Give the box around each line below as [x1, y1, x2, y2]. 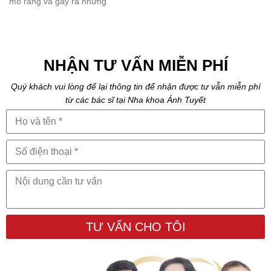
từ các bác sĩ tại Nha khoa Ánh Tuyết [65, 95, 206, 105]
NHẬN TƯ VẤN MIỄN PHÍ [43, 56, 228, 75]
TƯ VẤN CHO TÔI [85, 220, 186, 234]
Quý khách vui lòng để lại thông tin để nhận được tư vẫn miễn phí [10, 82, 261, 92]
